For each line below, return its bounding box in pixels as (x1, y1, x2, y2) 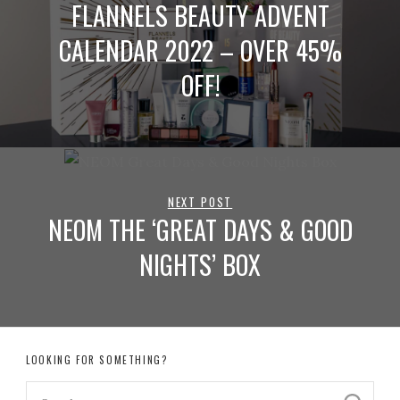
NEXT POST (167, 193, 233, 211)
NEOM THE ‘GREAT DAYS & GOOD (47, 210, 353, 248)
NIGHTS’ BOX (139, 245, 261, 283)
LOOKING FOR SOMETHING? (26, 352, 169, 367)
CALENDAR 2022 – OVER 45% (58, 30, 342, 69)
